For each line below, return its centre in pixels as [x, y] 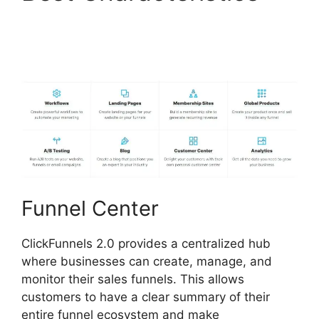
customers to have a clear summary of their [146, 297]
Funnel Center [90, 208]
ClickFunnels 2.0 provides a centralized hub [146, 243]
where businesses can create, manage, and [147, 261]
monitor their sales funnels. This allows [133, 279]
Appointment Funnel [138, 52]
